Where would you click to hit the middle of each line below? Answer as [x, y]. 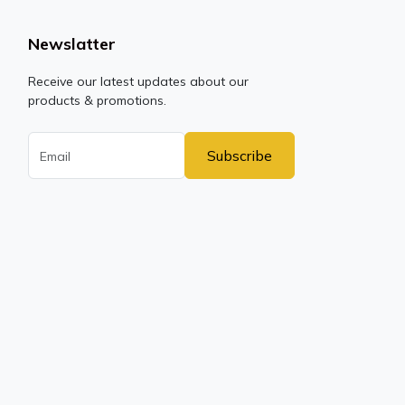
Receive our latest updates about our [138, 81]
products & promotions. [97, 100]
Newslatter [71, 43]
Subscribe [239, 155]
